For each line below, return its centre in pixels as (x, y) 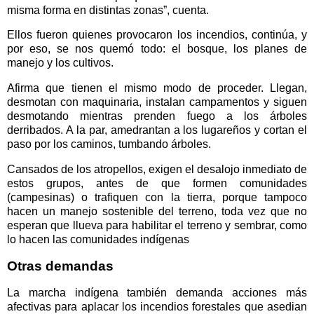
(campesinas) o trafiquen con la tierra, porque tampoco (157, 198)
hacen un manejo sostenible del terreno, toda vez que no (157, 212)
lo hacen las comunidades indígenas (98, 240)
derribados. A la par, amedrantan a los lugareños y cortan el (157, 130)
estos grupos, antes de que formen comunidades (157, 184)
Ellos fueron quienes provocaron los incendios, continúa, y (157, 35)
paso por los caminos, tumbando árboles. (109, 144)
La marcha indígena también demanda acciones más (157, 292)
